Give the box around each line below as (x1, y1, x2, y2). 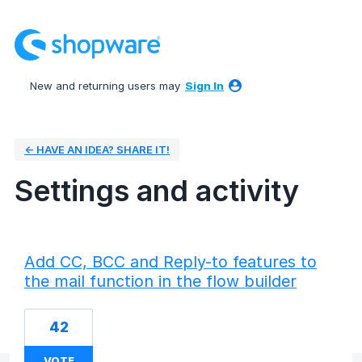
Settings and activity (15, 172, 299, 208)
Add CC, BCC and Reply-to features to (24, 251, 317, 271)
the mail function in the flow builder (24, 271, 297, 291)
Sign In (185, 78, 224, 92)
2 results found (9, 233, 104, 250)
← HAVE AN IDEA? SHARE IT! (24, 142, 170, 156)
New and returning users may (30, 78, 183, 92)
